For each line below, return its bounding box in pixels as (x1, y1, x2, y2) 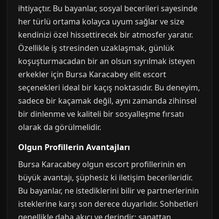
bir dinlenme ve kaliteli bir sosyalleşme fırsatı (18, 109, 184, 119)
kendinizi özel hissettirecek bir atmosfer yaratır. (18, 29, 193, 40)
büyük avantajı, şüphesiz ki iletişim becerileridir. (18, 172, 193, 183)
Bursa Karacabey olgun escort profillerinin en (18, 159, 186, 170)
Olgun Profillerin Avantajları (18, 142, 130, 153)
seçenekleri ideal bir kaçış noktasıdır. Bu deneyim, (18, 82, 200, 93)
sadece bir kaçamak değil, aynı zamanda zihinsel (18, 95, 197, 106)
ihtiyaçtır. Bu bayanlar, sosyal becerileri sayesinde (18, 3, 197, 14)
